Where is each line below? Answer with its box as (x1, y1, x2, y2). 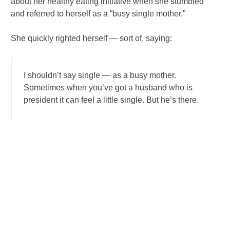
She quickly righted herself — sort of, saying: (11, 34, 172, 43)
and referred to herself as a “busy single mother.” (11, 9, 186, 18)
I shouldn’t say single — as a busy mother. (24, 71, 177, 80)
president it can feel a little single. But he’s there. (24, 95, 199, 105)
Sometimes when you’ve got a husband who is (24, 83, 193, 92)
